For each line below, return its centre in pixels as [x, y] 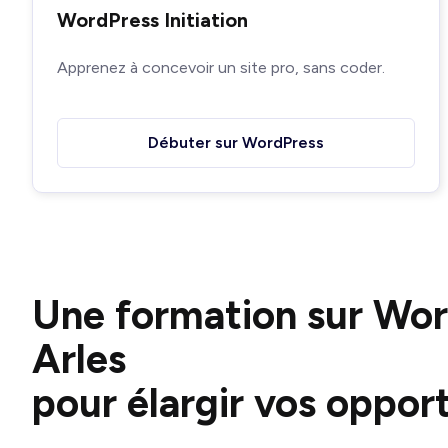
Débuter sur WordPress [236, 142]
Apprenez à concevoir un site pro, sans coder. [221, 67]
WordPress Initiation [152, 19]
